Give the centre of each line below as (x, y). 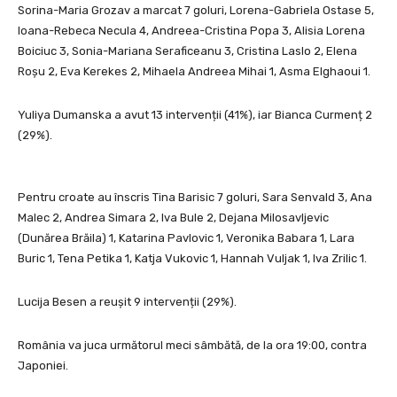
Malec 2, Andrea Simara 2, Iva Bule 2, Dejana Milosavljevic (173, 218)
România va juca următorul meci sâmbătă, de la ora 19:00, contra (192, 346)
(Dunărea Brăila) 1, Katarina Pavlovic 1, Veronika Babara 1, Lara (186, 238)
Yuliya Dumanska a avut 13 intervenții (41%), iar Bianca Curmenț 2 (195, 115)
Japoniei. (43, 366)
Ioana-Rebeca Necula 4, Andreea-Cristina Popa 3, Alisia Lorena (191, 31)
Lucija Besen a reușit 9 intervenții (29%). (127, 302)
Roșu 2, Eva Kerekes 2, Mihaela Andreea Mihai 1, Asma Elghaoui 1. (194, 72)
